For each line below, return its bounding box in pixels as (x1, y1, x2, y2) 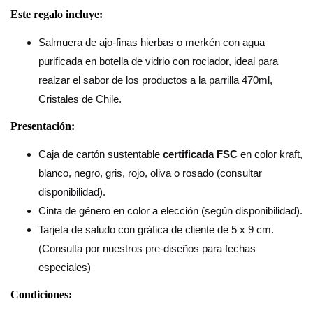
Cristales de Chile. (38, 93, 122, 105)
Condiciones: (10, 289, 72, 300)
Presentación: (10, 120, 75, 132)
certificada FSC (163, 148, 240, 160)
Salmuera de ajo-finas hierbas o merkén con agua (38, 36, 265, 48)
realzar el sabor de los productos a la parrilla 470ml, (38, 74, 272, 86)
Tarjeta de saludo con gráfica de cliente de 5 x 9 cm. (38, 224, 274, 235)
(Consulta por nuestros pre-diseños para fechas (38, 242, 256, 254)
